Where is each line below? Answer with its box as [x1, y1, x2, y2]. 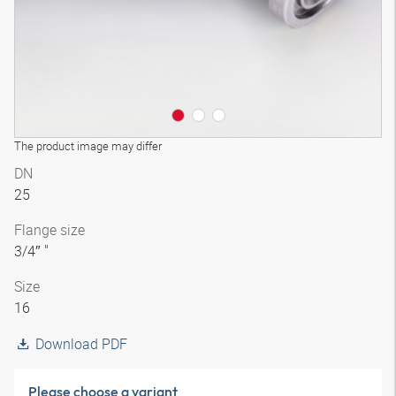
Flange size [14, 220, 85, 240]
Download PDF [35, 334, 127, 354]
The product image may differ [14, 138, 162, 154]
